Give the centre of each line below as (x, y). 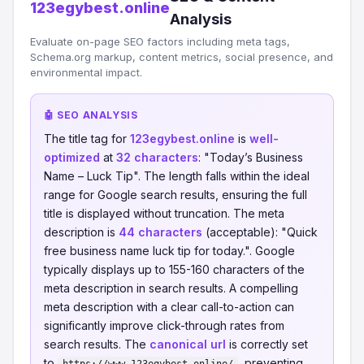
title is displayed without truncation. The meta (164, 213)
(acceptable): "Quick (260, 232)
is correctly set (267, 344)
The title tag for (87, 139)
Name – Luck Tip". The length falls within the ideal (177, 176)
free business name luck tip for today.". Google (169, 251)
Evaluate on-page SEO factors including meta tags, (160, 41)
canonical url (188, 344)
